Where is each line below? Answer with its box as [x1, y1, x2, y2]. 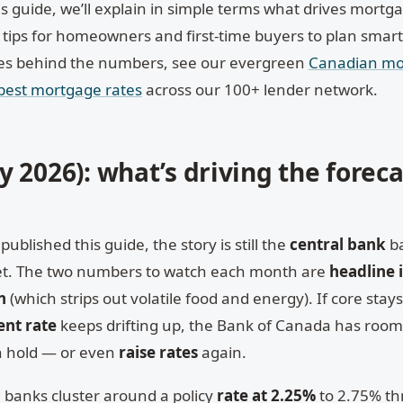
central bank [289, 234, 386, 255]
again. [197, 342, 246, 363]
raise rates [118, 342, 198, 363]
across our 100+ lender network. [141, 78, 378, 100]
